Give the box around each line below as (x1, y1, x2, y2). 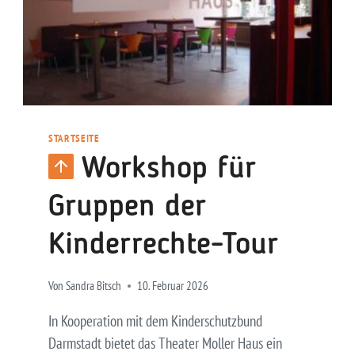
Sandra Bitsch (66, 277, 122, 293)
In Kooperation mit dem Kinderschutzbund (48, 311, 262, 330)
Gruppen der (48, 192, 206, 223)
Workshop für (82, 154, 256, 185)
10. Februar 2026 (137, 277, 209, 293)
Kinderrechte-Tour (48, 230, 278, 261)
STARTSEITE (48, 130, 100, 145)
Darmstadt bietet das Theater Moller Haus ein (48, 333, 282, 353)
